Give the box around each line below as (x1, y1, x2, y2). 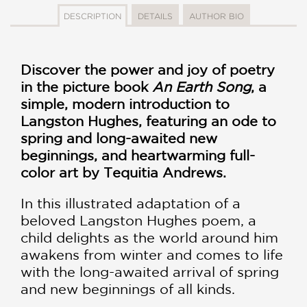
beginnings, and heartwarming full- (21, 147, 255, 164)
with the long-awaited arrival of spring (21, 264, 279, 280)
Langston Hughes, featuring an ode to (21, 113, 276, 130)
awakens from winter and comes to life (21, 247, 283, 263)
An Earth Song (152, 79, 251, 95)
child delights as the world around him (21, 230, 278, 246)
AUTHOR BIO (188, 12, 244, 21)
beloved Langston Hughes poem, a (21, 212, 256, 229)
